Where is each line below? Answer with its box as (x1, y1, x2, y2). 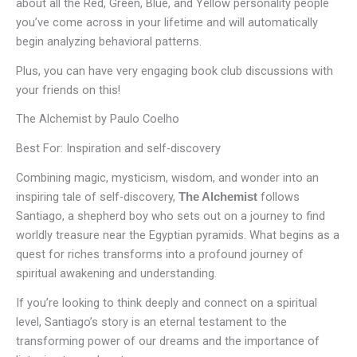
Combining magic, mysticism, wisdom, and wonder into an (16, 171, 319, 186)
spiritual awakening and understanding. (16, 266, 217, 281)
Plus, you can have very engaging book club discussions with (16, 63, 333, 78)
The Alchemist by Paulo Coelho (16, 112, 179, 127)
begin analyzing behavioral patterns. (16, 33, 202, 49)
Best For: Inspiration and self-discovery (16, 141, 221, 156)
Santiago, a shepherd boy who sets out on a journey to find (16, 209, 325, 224)
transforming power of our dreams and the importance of (16, 333, 320, 348)
